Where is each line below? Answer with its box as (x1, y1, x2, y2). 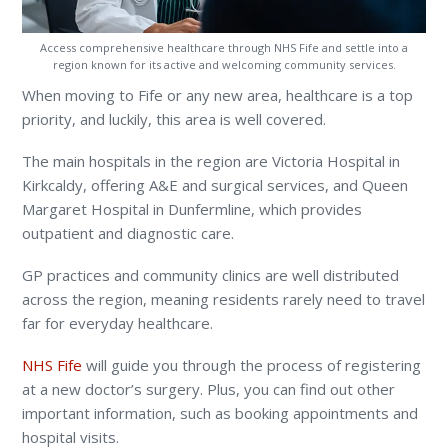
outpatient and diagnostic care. (22, 222, 235, 243)
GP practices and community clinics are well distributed (22, 264, 400, 285)
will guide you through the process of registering (82, 354, 422, 375)
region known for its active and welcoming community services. (52, 56, 396, 72)
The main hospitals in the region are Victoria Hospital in (22, 150, 401, 171)
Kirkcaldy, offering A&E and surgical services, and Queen (22, 174, 409, 195)
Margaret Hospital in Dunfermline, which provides (22, 198, 363, 219)
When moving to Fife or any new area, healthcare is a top (22, 84, 414, 105)
